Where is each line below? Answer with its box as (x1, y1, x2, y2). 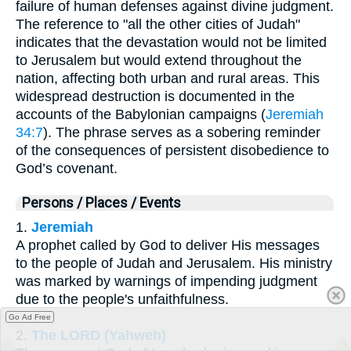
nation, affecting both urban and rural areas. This (16, 71, 320, 87)
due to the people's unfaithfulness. (16, 291, 229, 308)
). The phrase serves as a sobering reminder (43, 125, 320, 141)
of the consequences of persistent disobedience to (16, 143, 329, 159)
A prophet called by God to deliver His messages (16, 237, 320, 254)
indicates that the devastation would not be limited (16, 34, 327, 51)
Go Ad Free (9, 313, 51, 321)
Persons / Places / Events (22, 195, 181, 212)
